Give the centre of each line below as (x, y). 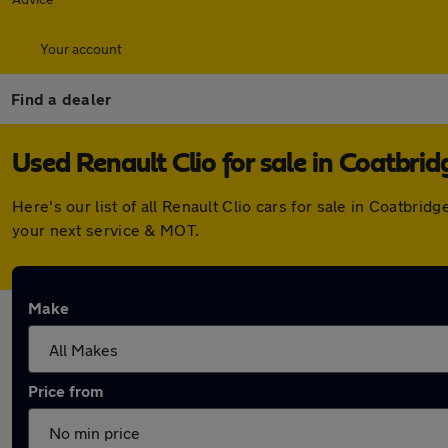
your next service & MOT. (106, 229)
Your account (81, 48)
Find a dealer (61, 98)
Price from (65, 390)
